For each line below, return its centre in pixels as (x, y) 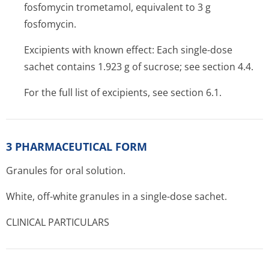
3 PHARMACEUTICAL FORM (77, 147)
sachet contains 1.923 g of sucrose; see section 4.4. (139, 67)
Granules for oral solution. (66, 171)
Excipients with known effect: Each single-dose (128, 50)
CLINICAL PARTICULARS (58, 222)
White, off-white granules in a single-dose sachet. (116, 196)
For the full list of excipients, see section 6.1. (123, 92)
